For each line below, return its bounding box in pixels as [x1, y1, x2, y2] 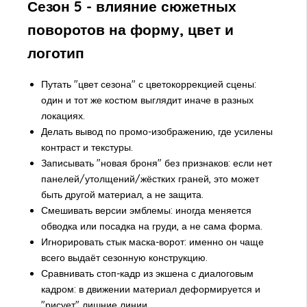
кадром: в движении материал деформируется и [40, 282, 260, 295]
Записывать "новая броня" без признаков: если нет [40, 156, 272, 169]
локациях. [40, 109, 85, 122]
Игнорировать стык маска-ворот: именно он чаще [40, 235, 264, 248]
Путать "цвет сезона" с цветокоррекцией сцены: [40, 77, 256, 90]
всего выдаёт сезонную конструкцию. [40, 251, 208, 264]
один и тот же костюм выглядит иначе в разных [40, 93, 254, 106]
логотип [27, 44, 84, 62]
